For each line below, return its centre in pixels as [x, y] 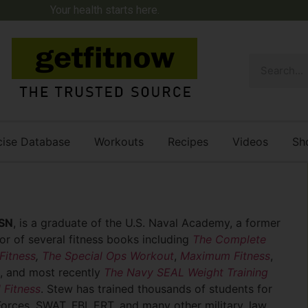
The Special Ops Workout [108, 256]
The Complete [229, 239]
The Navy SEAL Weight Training [186, 272]
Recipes [188, 142]
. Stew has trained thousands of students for [156, 289]
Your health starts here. [104, 10]
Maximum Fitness [225, 256]
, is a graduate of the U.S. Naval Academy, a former [146, 223]
